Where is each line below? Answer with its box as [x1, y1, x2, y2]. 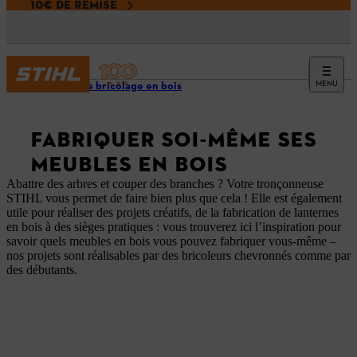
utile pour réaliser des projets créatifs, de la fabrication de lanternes [6, 206, 339, 219]
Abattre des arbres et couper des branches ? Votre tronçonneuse [6, 177, 324, 190]
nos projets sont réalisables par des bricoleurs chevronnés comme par [6, 249, 351, 262]
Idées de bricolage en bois [51, 79, 182, 94]
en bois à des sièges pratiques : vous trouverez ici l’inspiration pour [6, 220, 341, 233]
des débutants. [6, 263, 77, 277]
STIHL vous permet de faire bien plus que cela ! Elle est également [6, 191, 342, 205]
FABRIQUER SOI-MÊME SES [30, 127, 316, 152]
